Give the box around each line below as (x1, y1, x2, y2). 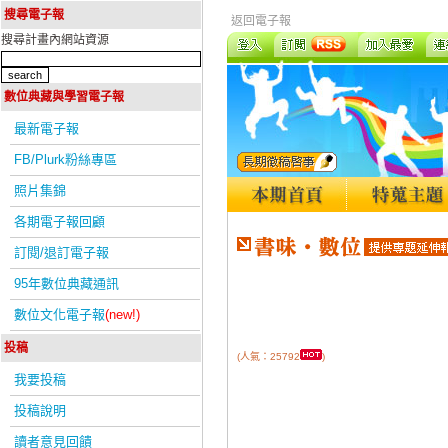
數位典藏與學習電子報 (4, 90, 124, 104)
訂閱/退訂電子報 (14, 245, 109, 260)
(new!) (105, 307, 140, 322)
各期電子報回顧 (14, 214, 105, 229)
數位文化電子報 (14, 307, 105, 322)
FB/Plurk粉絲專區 (14, 152, 117, 167)
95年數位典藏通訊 (14, 276, 119, 291)
